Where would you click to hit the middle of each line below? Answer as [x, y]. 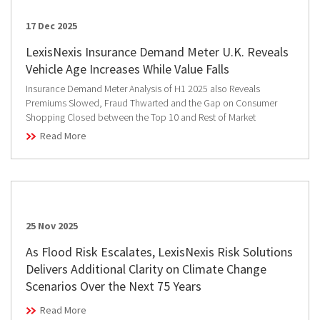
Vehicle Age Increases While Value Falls [127, 69]
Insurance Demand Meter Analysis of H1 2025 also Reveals [143, 88]
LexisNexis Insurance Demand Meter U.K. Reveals [157, 51]
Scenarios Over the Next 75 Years [114, 286]
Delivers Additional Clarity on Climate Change [146, 269]
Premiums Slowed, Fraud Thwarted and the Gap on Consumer [151, 102]
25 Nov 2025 [52, 225]
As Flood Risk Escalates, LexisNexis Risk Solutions [159, 251]
